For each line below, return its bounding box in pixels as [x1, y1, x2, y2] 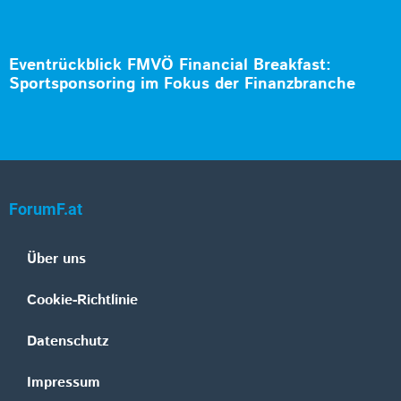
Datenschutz [27, 331, 109, 353]
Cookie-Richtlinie [27, 290, 138, 311]
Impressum [27, 372, 100, 394]
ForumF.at [9, 200, 82, 219]
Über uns [27, 249, 86, 270]
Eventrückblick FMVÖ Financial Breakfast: [9, 54, 331, 78]
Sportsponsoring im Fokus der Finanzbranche [9, 73, 355, 97]
